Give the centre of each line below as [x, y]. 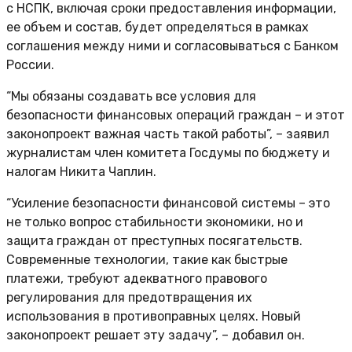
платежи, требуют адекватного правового [137, 279]
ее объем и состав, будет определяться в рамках [158, 27]
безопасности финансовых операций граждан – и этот [176, 115]
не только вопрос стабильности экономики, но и [155, 222]
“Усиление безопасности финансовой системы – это [168, 203]
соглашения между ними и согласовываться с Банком [172, 46]
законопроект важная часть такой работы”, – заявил [168, 134]
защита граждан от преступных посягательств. [154, 241]
